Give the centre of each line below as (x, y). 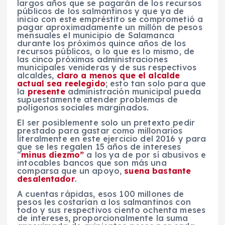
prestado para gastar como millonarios (100, 130)
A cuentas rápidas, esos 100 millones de (101, 194)
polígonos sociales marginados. (83, 107)
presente (46, 91)
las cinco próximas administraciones (93, 59)
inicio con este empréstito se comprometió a (110, 19)
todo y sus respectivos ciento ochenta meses (111, 210)
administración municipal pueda (133, 91)
